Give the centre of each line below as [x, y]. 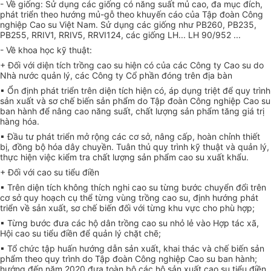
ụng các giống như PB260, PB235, [188, 25]
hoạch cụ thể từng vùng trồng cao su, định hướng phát [150, 198]
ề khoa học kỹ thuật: [51, 50]
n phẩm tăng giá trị [227, 111]
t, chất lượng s [156, 111]
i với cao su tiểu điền [59, 172]
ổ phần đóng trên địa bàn [182, 76]
